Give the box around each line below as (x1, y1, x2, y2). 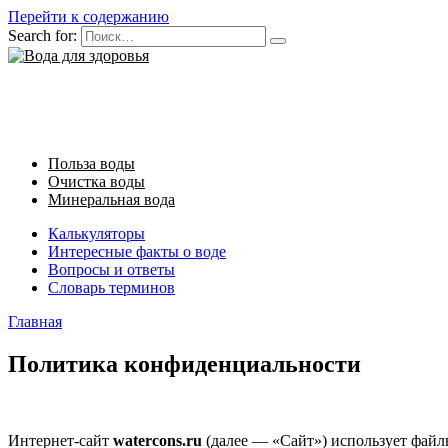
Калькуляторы (48, 225, 145, 242)
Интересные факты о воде (48, 243, 226, 260)
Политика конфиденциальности (8, 350, 361, 377)
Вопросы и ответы (48, 261, 175, 278)
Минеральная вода (48, 191, 175, 208)
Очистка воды (48, 173, 145, 190)
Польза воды (48, 155, 135, 172)
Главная (8, 313, 62, 330)
